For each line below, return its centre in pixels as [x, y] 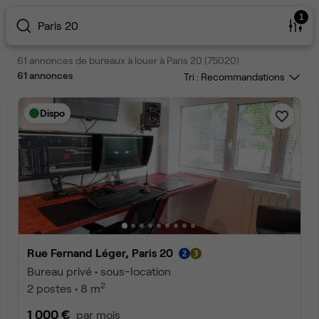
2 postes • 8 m [64, 288]
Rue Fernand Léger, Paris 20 [104, 252]
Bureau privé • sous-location [99, 271]
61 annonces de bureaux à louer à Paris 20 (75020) [128, 60]
